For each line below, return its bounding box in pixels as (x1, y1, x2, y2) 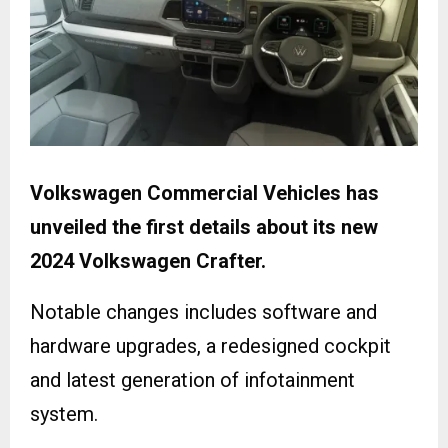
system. (30, 401, 98, 426)
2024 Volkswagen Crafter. (30, 248, 266, 273)
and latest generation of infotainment (30, 367, 355, 392)
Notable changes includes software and (30, 299, 377, 324)
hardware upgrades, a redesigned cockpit (30, 333, 391, 358)
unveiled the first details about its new (30, 214, 378, 239)
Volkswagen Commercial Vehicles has (30, 180, 379, 205)
